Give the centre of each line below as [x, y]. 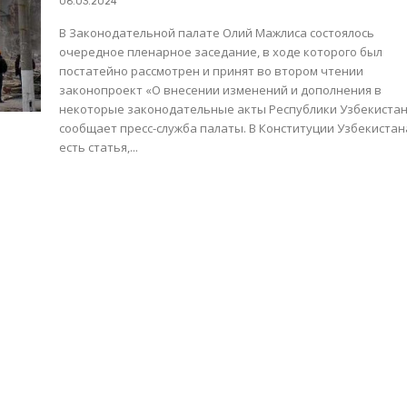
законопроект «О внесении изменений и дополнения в [221, 90]
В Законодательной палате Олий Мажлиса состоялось [217, 33]
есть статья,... [99, 148]
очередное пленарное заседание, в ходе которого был [221, 52]
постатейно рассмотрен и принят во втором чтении [212, 71]
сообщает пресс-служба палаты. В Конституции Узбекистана [154, 129]
